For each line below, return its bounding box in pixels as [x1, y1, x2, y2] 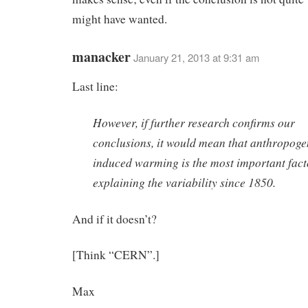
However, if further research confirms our [93, 113, 295, 131]
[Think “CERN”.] [72, 247, 159, 263]
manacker [72, 47, 131, 67]
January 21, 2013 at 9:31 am [133, 50, 259, 65]
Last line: [72, 78, 118, 95]
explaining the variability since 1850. [93, 173, 276, 190]
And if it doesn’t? [72, 210, 157, 227]
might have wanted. [72, 11, 167, 27]
